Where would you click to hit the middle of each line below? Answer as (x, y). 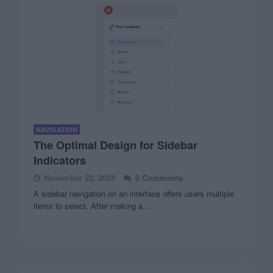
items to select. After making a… (92, 206)
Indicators (60, 160)
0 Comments (159, 178)
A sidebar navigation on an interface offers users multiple (134, 193)
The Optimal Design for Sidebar (116, 145)
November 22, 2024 (80, 178)
